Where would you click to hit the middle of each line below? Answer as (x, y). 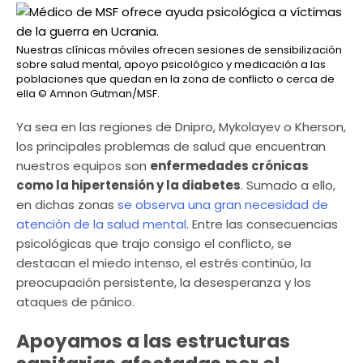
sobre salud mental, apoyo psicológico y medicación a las (171, 64)
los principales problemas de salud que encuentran (171, 146)
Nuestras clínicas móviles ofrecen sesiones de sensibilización (179, 49)
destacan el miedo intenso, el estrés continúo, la (164, 263)
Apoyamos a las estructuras (153, 342)
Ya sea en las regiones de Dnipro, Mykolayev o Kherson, (181, 126)
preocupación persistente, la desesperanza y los (164, 282)
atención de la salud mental (101, 224)
